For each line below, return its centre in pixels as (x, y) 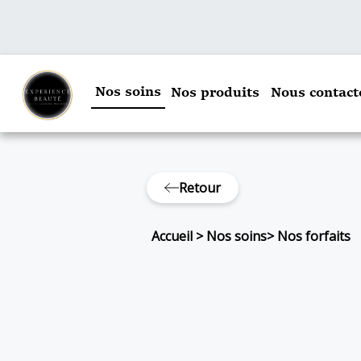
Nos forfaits (314, 236)
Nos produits (215, 93)
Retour (199, 188)
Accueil (172, 236)
